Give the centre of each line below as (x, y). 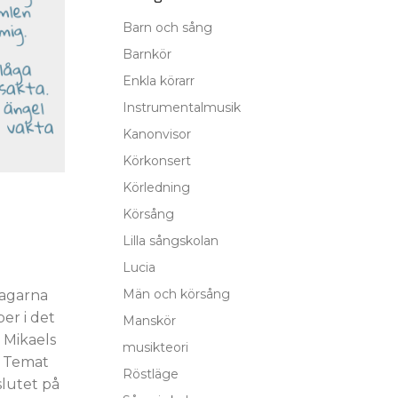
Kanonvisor (156, 134)
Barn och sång (167, 28)
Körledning (156, 187)
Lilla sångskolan (170, 241)
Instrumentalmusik (181, 107)
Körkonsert (156, 161)
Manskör (149, 321)
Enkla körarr (158, 81)
